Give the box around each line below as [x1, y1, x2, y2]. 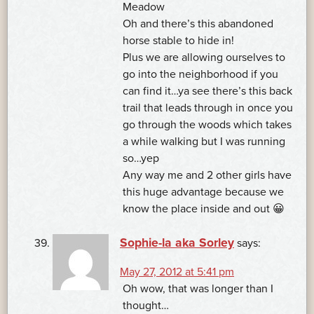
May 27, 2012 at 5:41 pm [120, 265, 234, 280]
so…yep [123, 151, 159, 166]
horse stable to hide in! [123, 34, 234, 48]
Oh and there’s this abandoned [123, 17, 273, 32]
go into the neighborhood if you [123, 67, 278, 82]
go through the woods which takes [123, 118, 292, 132]
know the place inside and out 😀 [123, 202, 285, 217]
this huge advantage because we [123, 185, 284, 200]
